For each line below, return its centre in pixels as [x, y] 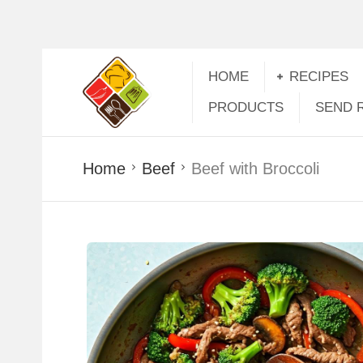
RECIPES [319, 77]
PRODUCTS [246, 107]
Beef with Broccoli [255, 169]
